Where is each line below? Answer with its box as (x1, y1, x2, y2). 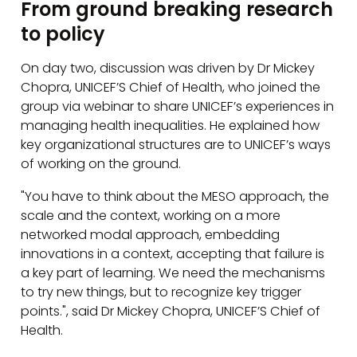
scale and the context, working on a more (21, 206, 281, 225)
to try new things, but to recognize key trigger (21, 282, 302, 301)
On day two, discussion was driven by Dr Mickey (21, 59, 316, 78)
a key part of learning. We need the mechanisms (21, 263, 326, 282)
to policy (21, 20, 105, 47)
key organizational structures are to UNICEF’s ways (21, 135, 331, 155)
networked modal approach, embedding (21, 225, 280, 244)
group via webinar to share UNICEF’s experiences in (21, 97, 335, 116)
